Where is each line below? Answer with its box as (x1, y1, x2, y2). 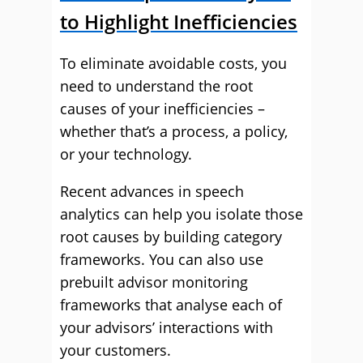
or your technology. (60, 144, 192, 164)
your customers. (60, 340, 171, 360)
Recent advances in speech (60, 181, 244, 201)
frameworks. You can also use (60, 250, 263, 269)
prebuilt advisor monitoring (60, 272, 248, 292)
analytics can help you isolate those (60, 204, 303, 224)
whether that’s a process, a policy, (60, 122, 288, 141)
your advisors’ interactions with (60, 318, 273, 337)
